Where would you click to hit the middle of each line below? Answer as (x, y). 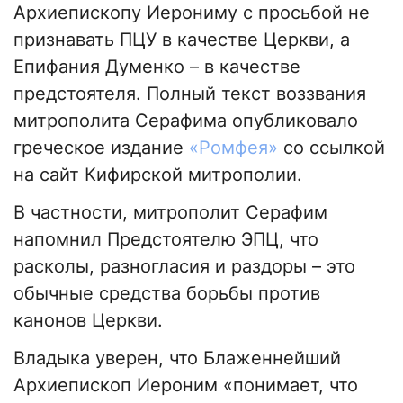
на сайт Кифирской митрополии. (158, 175)
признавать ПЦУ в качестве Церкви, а (182, 40)
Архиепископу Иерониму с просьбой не (192, 13)
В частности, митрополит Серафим (170, 213)
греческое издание (101, 148)
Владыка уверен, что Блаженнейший (177, 358)
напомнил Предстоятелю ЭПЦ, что (166, 240)
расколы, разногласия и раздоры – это (184, 267)
